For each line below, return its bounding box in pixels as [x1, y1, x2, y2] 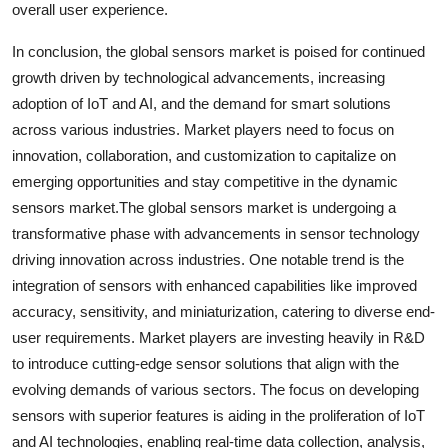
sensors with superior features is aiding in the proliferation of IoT [12, 406, 425, 424]
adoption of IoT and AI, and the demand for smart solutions [12, 94, 391, 112]
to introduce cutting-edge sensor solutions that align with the [12, 354, 399, 372]
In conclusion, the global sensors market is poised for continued [12, 42, 425, 60]
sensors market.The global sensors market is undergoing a [12, 198, 396, 216]
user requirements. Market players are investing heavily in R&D [12, 328, 425, 346]
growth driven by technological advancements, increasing [12, 68, 385, 86]
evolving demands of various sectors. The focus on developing [12, 380, 419, 398]
